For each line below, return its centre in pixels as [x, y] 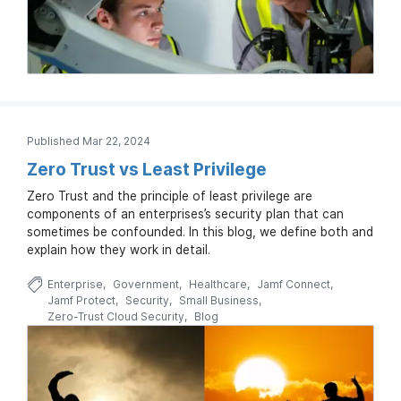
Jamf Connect [293, 285]
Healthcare [218, 285]
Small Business [218, 301]
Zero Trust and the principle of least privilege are [170, 196]
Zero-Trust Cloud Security [115, 317]
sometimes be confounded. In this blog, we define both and [200, 232]
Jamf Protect [81, 301]
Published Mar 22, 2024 [89, 141]
